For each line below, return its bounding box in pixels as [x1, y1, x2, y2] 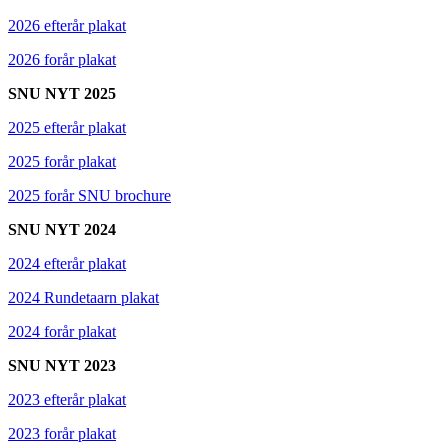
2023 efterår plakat [8, 390, 126, 408]
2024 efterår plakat [8, 254, 126, 272]
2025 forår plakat [8, 152, 116, 170]
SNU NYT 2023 [8, 356, 116, 374]
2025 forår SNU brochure [8, 186, 171, 204]
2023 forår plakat [8, 424, 116, 442]
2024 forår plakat [8, 322, 116, 340]
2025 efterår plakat [8, 118, 126, 136]
